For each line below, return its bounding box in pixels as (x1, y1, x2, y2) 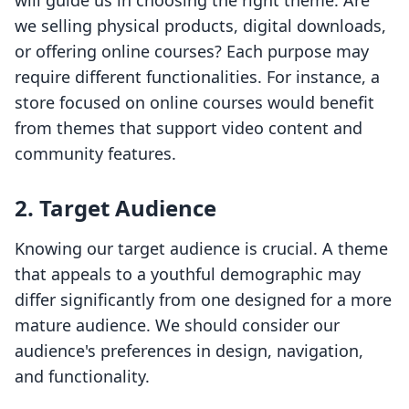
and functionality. (15, 365, 150, 388)
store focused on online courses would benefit (15, 91, 374, 114)
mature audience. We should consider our (15, 314, 340, 337)
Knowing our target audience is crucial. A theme (15, 237, 388, 260)
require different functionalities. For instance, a (15, 66, 380, 89)
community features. (15, 142, 176, 165)
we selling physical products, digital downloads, (15, 15, 386, 37)
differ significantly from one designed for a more (15, 288, 392, 311)
